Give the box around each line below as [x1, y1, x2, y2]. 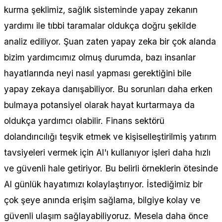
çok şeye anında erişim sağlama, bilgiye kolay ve [4, 194, 200, 205]
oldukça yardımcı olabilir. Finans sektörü [4, 115, 165, 126]
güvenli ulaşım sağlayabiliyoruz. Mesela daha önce [4, 210, 208, 221]
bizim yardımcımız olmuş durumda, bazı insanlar [4, 52, 196, 62]
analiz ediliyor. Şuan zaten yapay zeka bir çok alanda [4, 36, 216, 47]
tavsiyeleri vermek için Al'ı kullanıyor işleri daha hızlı [4, 147, 211, 158]
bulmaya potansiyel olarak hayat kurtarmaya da [4, 99, 195, 110]
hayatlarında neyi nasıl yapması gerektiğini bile [4, 67, 191, 78]
